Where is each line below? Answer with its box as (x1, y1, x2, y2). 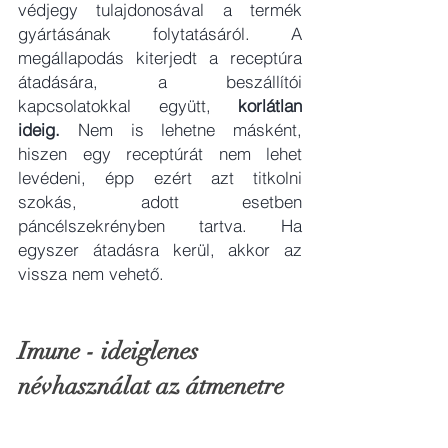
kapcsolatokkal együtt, (18, 95, 238, 117)
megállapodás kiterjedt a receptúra (18, 47, 302, 69)
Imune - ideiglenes (18, 336, 204, 367)
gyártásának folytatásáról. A (18, 23, 302, 45)
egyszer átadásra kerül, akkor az (18, 239, 302, 261)
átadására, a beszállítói (18, 71, 302, 93)
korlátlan (238, 95, 302, 117)
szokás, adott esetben (18, 191, 302, 213)
